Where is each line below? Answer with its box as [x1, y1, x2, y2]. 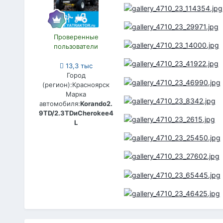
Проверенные [53, 32, 99, 41]
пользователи [54, 42, 99, 50]
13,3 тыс [63, 61, 93, 70]
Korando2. [80, 99, 113, 108]
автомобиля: [39, 99, 81, 108]
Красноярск [72, 80, 110, 89]
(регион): [42, 80, 73, 89]
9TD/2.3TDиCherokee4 [38, 109, 113, 117]
